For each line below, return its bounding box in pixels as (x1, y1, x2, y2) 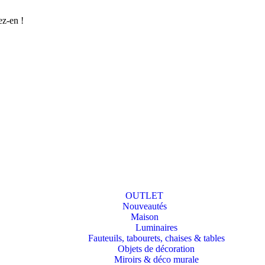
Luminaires (135, 222, 177, 232)
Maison (130, 212, 159, 222)
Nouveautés (122, 201, 167, 211)
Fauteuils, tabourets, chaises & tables (88, 233, 225, 243)
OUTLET (125, 190, 163, 201)
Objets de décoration (118, 244, 195, 254)
